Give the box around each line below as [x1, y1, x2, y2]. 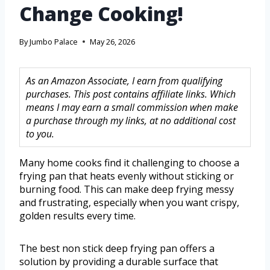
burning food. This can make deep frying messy [19, 183, 234, 196]
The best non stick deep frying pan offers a [19, 242, 215, 256]
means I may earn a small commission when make [26, 101, 238, 115]
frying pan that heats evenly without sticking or [19, 169, 234, 183]
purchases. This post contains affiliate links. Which [26, 87, 236, 101]
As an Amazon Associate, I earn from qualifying [26, 74, 222, 88]
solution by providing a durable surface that [19, 255, 218, 269]
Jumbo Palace [30, 36, 78, 48]
